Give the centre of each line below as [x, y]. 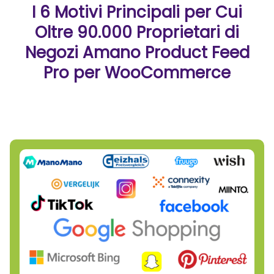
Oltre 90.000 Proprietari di [137, 32]
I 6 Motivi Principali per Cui [137, 12]
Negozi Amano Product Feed [137, 53]
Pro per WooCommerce [137, 73]
